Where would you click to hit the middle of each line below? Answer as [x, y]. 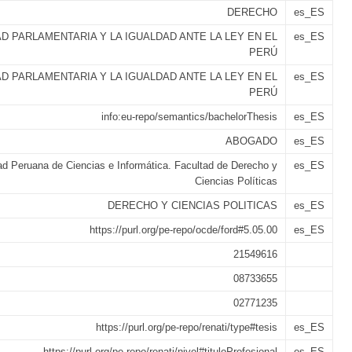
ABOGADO [251, 141]
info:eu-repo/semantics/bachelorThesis [189, 117]
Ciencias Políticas [236, 181]
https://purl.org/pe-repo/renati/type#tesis [187, 327]
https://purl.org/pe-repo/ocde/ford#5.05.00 [183, 230]
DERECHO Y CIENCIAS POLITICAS [192, 205]
